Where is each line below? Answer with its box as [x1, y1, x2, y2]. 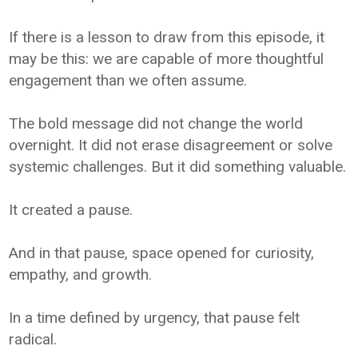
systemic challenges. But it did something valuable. [9, 157, 347, 176]
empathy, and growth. [9, 265, 153, 284]
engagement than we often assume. [9, 70, 248, 89]
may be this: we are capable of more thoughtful [9, 49, 324, 68]
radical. [9, 329, 58, 348]
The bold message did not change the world [9, 113, 304, 133]
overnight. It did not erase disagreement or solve [9, 135, 333, 154]
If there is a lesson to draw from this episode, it [9, 27, 325, 46]
